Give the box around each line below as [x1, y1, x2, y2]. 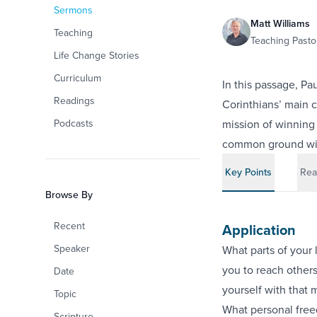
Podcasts [54, 116, 93, 130]
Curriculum [54, 71, 101, 85]
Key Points [224, 165, 272, 179]
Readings [54, 93, 95, 108]
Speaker [54, 241, 90, 255]
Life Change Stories [54, 48, 139, 62]
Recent [54, 219, 85, 233]
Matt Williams [250, 16, 310, 30]
